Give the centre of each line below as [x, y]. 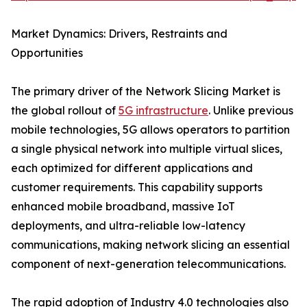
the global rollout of [65, 111]
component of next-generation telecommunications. [148, 264]
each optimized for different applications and [132, 168]
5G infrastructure [163, 111]
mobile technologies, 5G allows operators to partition [150, 130]
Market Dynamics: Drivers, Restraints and [119, 34]
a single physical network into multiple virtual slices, [147, 149]
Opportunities [47, 53]
